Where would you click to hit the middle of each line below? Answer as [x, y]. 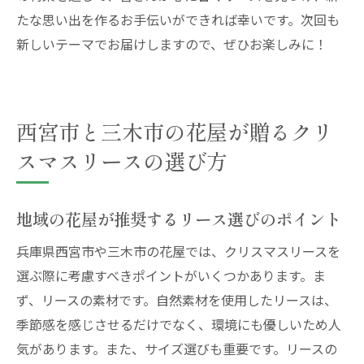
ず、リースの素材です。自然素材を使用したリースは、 [177, 300]
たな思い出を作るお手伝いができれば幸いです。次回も [178, 19]
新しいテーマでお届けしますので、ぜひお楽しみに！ [172, 44]
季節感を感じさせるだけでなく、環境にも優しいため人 [179, 324]
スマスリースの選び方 [122, 161]
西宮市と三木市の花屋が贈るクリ [175, 132]
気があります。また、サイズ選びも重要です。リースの [177, 349]
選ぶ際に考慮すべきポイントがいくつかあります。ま [171, 275]
